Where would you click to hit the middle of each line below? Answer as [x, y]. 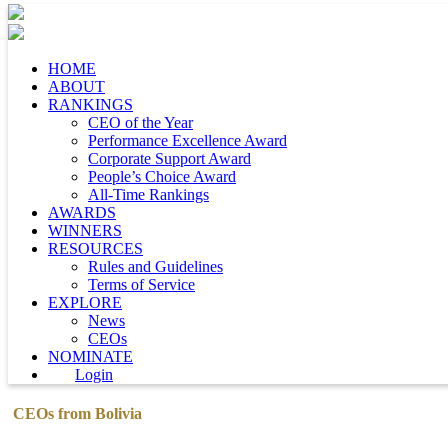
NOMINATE [90, 356]
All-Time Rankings [148, 194]
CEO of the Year [140, 122]
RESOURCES [95, 248]
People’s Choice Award [162, 176]
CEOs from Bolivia [77, 414]
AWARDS [82, 212]
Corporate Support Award [169, 158]
